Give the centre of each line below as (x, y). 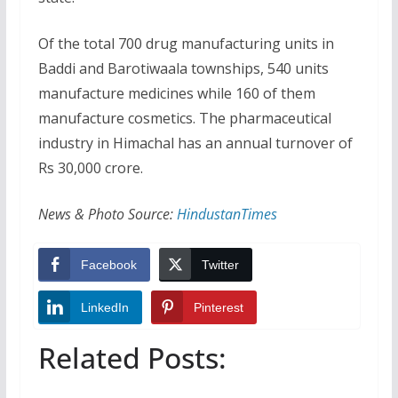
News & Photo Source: (107, 214)
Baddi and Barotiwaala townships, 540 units (183, 68)
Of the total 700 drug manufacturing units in (186, 43)
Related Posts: (132, 358)
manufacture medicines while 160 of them (176, 93)
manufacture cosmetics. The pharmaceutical (184, 118)
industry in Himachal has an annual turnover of (195, 143)
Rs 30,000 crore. (90, 167)
